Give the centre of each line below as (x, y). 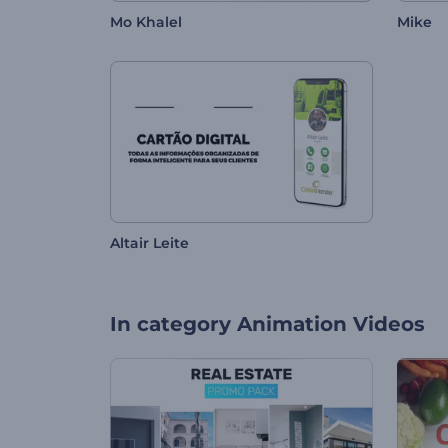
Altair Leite (149, 243)
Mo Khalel (146, 22)
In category (170, 324)
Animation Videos (331, 324)
